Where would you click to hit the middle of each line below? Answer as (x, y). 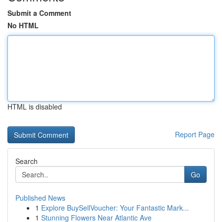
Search (27, 161)
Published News (40, 198)
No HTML (23, 25)
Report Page (195, 134)
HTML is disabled (35, 107)
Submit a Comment (39, 13)
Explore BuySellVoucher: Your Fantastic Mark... (115, 208)
